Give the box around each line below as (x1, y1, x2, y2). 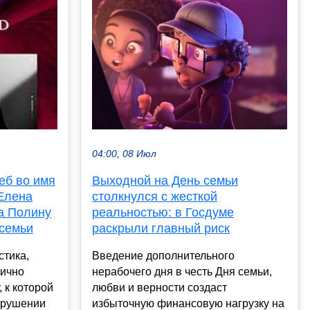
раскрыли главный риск (92, 221, 230, 235)
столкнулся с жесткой (92, 189, 217, 203)
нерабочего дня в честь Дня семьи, (92, 265, 272, 277)
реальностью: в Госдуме (92, 205, 234, 219)
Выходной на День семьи (92, 173, 238, 188)
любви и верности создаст (92, 281, 227, 293)
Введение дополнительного (92, 249, 235, 262)
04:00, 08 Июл (92, 148, 156, 159)
